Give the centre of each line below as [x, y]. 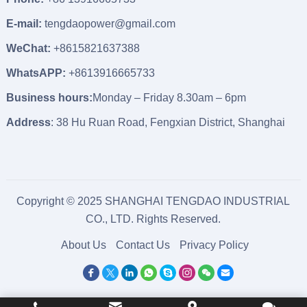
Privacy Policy [214, 245]
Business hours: [49, 98]
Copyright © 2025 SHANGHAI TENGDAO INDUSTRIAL [153, 201]
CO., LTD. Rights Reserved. [153, 219]
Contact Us [143, 245]
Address [28, 122]
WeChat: [28, 48]
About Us [84, 245]
